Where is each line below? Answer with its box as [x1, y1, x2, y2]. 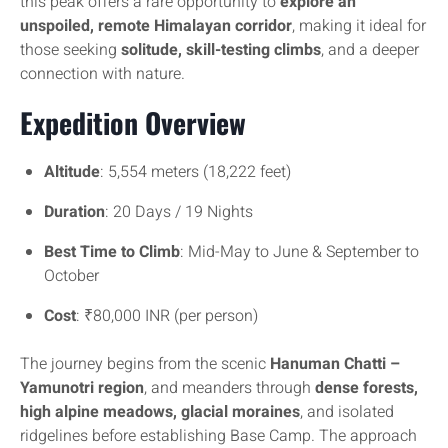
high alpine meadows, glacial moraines [20, 400, 300, 424]
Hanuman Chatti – [270, 352, 400, 376]
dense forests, [315, 376, 418, 400]
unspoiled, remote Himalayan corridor [20, 14, 292, 38]
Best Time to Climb [44, 240, 180, 264]
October [44, 264, 99, 288]
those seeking [20, 38, 121, 62]
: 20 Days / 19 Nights [105, 200, 253, 224]
